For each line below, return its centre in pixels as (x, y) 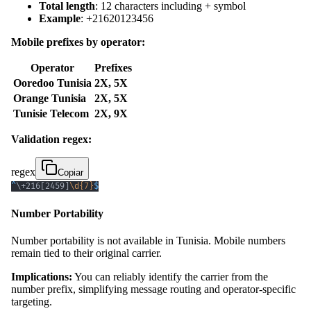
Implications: (42, 277)
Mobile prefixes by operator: (78, 42)
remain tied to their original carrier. (86, 253)
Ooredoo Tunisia (52, 83)
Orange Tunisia (50, 98)
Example (60, 18)
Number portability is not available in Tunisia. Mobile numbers (148, 241)
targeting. (32, 302)
